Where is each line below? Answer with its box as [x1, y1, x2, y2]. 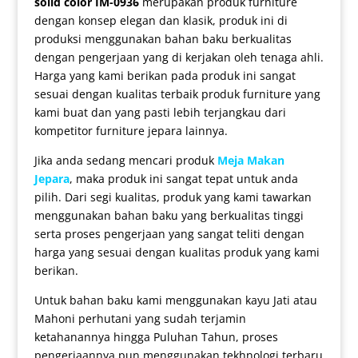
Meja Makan [217, 153, 284, 169]
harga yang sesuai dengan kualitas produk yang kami [34, 245, 320, 261]
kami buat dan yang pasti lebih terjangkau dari [34, 105, 286, 121]
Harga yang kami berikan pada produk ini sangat [34, 68, 296, 84]
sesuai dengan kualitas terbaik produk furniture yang [34, 86, 320, 102]
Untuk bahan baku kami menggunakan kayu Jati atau [34, 292, 317, 308]
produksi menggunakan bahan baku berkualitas [34, 31, 292, 47]
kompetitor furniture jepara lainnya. [34, 123, 228, 139]
